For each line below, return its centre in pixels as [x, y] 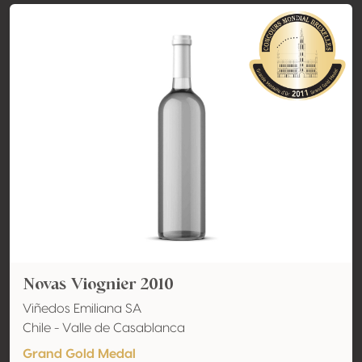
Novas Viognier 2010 [98, 284]
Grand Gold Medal [79, 354]
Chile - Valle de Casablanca [104, 328]
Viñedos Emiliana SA [82, 309]
